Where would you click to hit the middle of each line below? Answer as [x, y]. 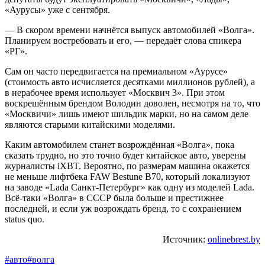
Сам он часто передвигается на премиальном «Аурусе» [116, 71]
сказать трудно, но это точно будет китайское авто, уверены [125, 155]
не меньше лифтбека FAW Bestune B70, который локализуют [127, 176]
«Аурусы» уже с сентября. [57, 9]
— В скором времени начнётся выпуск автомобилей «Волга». [130, 30]
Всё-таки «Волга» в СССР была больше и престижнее [114, 198]
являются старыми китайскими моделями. [90, 124]
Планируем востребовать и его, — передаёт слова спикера [123, 40]
